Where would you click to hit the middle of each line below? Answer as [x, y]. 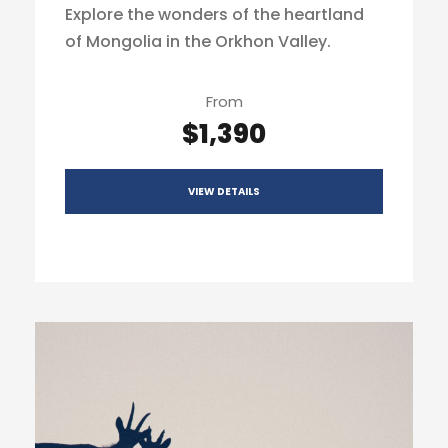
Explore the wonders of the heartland [214, 14]
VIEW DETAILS [224, 191]
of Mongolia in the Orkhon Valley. [198, 41]
